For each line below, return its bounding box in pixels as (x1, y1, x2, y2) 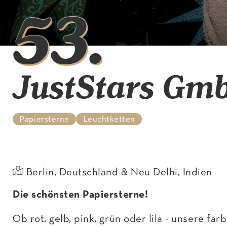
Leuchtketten (83, 115, 135, 123)
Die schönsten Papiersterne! (13, 190, 148, 200)
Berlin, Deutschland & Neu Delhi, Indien (26, 167, 213, 177)
